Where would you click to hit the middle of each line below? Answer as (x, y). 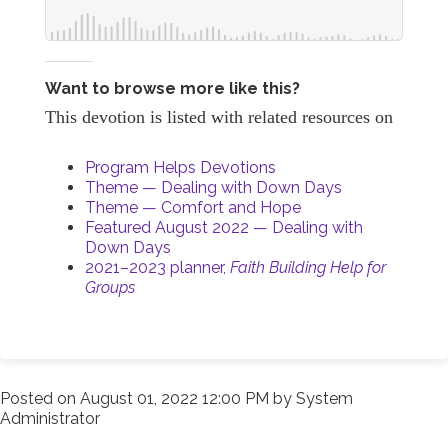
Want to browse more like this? (172, 88)
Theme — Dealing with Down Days (213, 187)
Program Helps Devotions (180, 167)
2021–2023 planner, (157, 267)
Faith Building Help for (308, 267)
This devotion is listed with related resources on (221, 116)
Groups (110, 287)
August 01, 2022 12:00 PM (174, 398)
